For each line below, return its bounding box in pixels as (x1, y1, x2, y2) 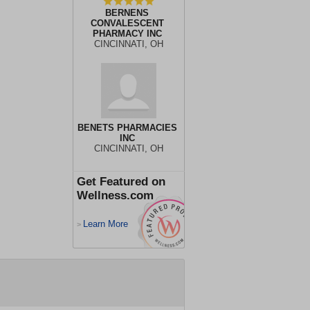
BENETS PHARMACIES (77, 122, 177, 133)
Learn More (83, 219, 128, 229)
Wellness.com (77, 189, 154, 202)
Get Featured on (77, 175, 165, 188)
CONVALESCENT (90, 18, 164, 28)
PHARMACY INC (92, 28, 162, 39)
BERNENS (105, 8, 149, 18)
